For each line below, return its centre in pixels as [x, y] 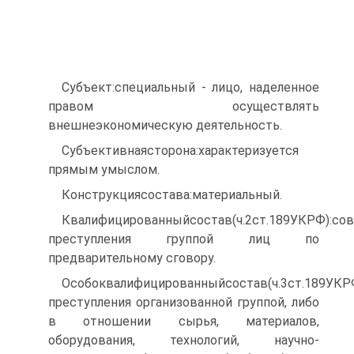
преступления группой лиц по [184, 239]
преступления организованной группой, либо [184, 302]
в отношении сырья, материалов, [184, 321]
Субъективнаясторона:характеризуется [180, 151]
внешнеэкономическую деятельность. [165, 125]
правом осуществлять [184, 106]
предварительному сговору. [132, 258]
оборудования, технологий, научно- [184, 340]
